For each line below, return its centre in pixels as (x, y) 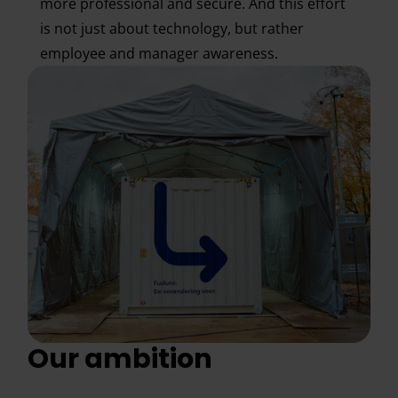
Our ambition (120, 359)
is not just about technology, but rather (171, 28)
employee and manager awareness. (159, 53)
